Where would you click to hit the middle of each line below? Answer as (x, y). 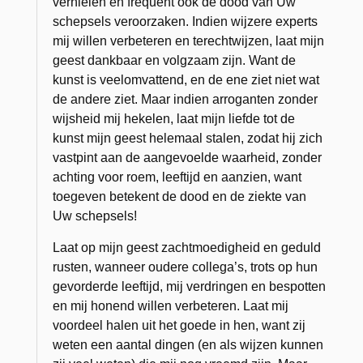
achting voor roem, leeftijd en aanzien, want (177, 177)
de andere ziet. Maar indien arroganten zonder (186, 99)
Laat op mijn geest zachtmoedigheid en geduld (187, 247)
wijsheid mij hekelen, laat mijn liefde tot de (174, 118)
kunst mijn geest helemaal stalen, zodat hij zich (188, 138)
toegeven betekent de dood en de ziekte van (180, 196)
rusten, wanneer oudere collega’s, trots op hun (186, 267)
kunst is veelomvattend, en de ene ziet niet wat (186, 79)
